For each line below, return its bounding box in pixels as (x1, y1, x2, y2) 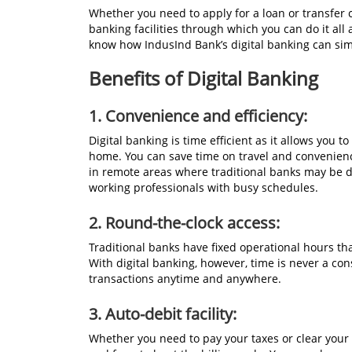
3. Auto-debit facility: (89, 303, 236, 325)
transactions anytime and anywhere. (89, 271, 281, 287)
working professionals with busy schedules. (89, 180, 318, 196)
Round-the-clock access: (105, 212, 280, 234)
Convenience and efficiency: (105, 105, 307, 127)
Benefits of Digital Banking (89, 65, 318, 92)
